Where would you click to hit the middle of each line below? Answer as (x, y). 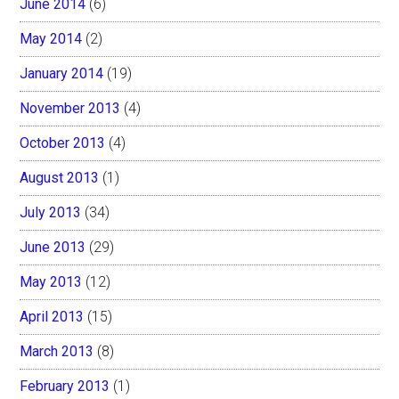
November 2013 (70, 108)
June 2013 (53, 247)
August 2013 (60, 177)
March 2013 (57, 351)
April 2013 (52, 316)
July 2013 (51, 212)
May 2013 (51, 281)
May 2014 (51, 38)
